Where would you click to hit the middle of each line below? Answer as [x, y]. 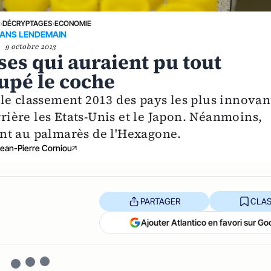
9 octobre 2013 [31, 47]
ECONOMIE [73, 24]
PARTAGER [160, 201]
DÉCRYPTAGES [28, 24]
